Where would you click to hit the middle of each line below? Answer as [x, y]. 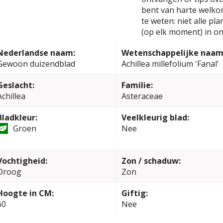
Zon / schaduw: [151, 161]
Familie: [137, 85]
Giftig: [134, 193]
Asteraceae [142, 96]
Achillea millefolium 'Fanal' [170, 64]
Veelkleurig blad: [155, 117]
